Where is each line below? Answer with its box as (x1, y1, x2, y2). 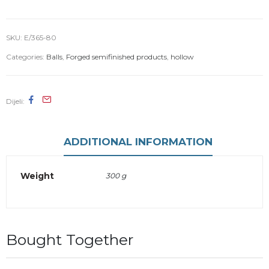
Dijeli (6, 96, 23, 106)
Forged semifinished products (66, 52, 167, 61)
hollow (171, 52, 194, 61)
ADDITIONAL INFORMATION (64, 135, 213, 148)
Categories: (6, 52, 46, 61)
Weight (20, 170, 54, 181)
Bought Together (6, 231, 133, 249)
